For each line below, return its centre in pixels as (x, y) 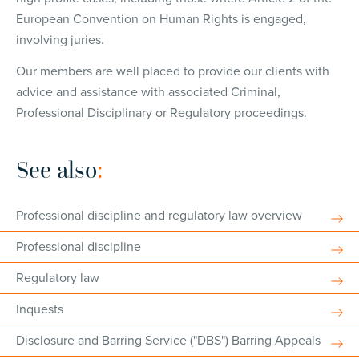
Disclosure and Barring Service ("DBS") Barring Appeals (168, 341)
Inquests (40, 309)
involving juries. (60, 40)
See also (56, 169)
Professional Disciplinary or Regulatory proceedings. (165, 113)
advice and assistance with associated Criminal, (148, 92)
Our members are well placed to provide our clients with (173, 71)
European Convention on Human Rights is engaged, (161, 19)
